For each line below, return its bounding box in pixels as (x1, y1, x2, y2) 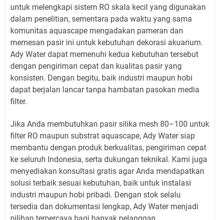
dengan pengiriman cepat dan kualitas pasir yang (10, 61, 182, 71)
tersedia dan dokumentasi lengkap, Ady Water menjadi (10, 202, 198, 212)
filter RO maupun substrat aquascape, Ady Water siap (10, 131, 195, 141)
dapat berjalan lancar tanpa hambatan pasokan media (10, 85, 199, 95)
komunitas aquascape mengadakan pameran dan (10, 26, 183, 36)
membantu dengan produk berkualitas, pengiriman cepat (10, 143, 206, 153)
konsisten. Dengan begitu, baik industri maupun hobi (10, 73, 192, 83)
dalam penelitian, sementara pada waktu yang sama (10, 14, 192, 24)
